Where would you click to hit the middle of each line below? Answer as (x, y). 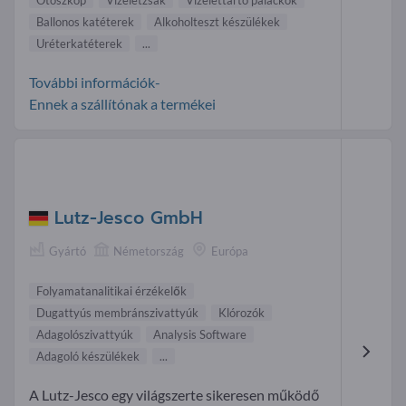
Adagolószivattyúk (85, 335)
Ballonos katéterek (85, 21)
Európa (230, 251)
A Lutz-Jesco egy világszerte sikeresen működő (174, 395)
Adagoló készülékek (88, 357)
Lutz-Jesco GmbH (129, 218)
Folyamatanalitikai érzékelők (111, 291)
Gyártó (68, 251)
